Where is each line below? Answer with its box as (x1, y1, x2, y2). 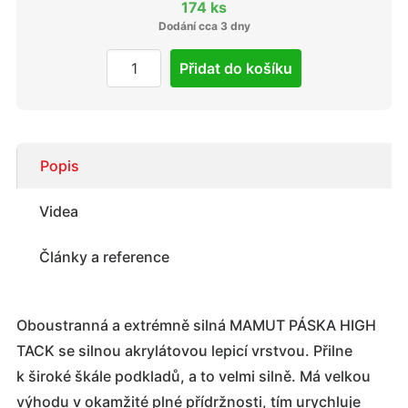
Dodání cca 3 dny (158, 19, 250, 34)
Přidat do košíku (179, 59, 292, 78)
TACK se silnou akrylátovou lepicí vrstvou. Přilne (16, 342, 352, 361)
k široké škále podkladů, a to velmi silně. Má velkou (16, 367, 371, 386)
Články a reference (39, 248, 169, 267)
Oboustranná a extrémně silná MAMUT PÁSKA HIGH (16, 316, 376, 335)
